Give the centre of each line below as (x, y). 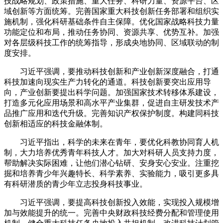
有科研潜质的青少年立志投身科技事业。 (76, 184)
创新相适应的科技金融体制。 (56, 123)
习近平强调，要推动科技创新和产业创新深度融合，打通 (111, 71)
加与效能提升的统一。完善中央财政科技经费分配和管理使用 (111, 213)
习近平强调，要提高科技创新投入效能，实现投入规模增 (111, 202)
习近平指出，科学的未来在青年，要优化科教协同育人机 (111, 142)
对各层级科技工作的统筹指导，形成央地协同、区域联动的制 (111, 42)
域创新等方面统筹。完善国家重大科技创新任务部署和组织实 (111, 11)
